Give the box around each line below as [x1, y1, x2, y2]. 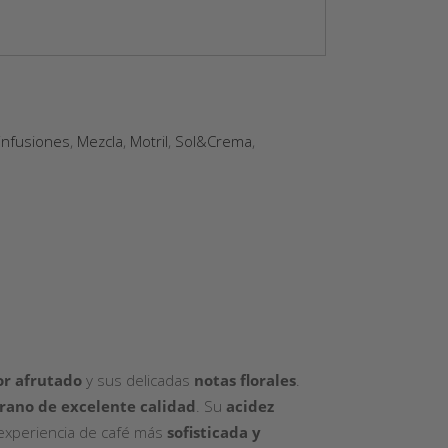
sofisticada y [167, 422, 261, 442]
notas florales [194, 370, 296, 390]
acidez [226, 396, 274, 416]
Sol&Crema [175, 131, 252, 151]
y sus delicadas [82, 370, 194, 390]
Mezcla [77, 131, 123, 151]
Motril [130, 131, 168, 151]
